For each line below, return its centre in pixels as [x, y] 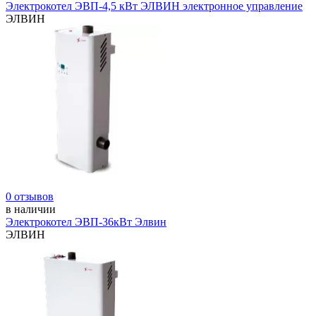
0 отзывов [30, 197]
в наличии [31, 209]
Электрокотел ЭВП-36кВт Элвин [86, 222]
